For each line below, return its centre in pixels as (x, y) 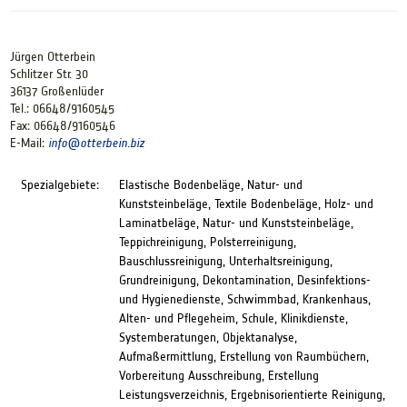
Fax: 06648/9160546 (62, 126)
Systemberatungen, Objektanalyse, (208, 338)
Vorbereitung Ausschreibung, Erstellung (218, 376)
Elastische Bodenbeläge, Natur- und (210, 185)
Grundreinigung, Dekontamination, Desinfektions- (244, 281)
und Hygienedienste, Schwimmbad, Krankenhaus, (244, 300)
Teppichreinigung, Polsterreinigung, (207, 243)
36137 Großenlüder (56, 92)
